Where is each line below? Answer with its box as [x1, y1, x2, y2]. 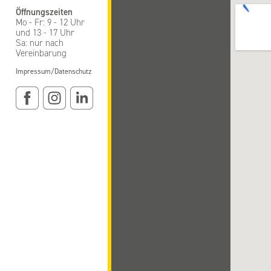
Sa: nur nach [16, 38, 64, 49]
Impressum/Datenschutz [16, 67, 91, 76]
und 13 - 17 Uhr [16, 27, 74, 39]
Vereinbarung [16, 48, 67, 59]
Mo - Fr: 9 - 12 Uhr [16, 17, 85, 28]
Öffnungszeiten [16, 7, 73, 18]
